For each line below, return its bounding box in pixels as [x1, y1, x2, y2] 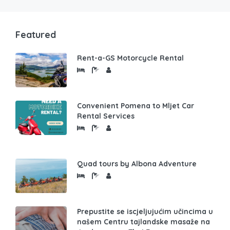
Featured [15, 29, 56, 41]
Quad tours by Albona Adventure [77, 159, 197, 169]
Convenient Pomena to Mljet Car [77, 101, 194, 111]
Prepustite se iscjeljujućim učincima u [77, 207, 213, 217]
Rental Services [77, 111, 135, 121]
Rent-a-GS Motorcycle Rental [77, 53, 184, 63]
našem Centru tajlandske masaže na [77, 217, 210, 227]
